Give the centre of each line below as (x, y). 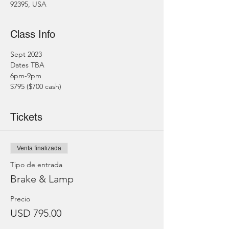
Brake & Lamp (42, 179)
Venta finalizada (39, 148)
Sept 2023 (26, 54)
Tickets (26, 117)
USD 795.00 (36, 213)
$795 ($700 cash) (36, 86)
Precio (20, 199)
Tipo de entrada (36, 165)
